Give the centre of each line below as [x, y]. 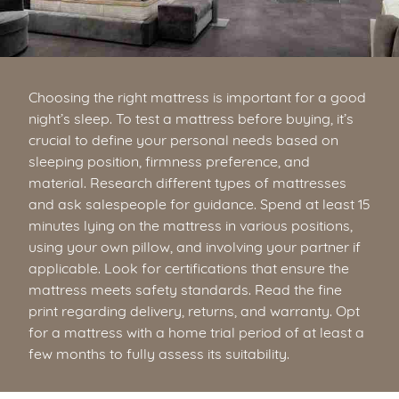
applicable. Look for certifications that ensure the [189, 267]
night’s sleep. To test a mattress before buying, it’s [191, 118]
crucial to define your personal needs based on [183, 139]
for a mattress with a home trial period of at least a [196, 331]
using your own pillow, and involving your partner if [195, 246]
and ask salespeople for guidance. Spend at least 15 [199, 203]
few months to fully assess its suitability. [159, 353]
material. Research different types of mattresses [187, 182]
